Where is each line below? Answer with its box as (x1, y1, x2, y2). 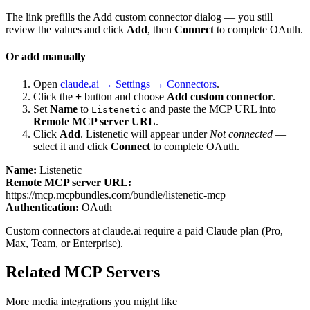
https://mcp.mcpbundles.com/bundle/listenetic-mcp (6, 188, 226, 201)
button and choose (82, 90, 167, 102)
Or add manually (6, 51, 86, 63)
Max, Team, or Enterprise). (6, 237, 123, 249)
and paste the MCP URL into (147, 102, 276, 115)
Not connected (210, 127, 273, 140)
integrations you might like (58, 295, 177, 308)
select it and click (33, 140, 111, 152)
